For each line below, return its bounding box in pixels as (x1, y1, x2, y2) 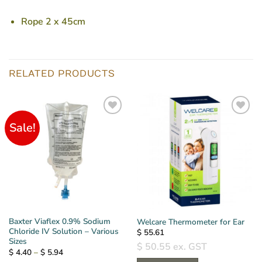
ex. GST (170, 240, 207, 254)
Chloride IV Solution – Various (8, 226, 119, 237)
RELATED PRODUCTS (9, 68, 115, 79)
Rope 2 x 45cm (20, 15, 85, 29)
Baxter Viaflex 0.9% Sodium (8, 216, 111, 227)
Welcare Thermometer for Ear (136, 216, 244, 228)
